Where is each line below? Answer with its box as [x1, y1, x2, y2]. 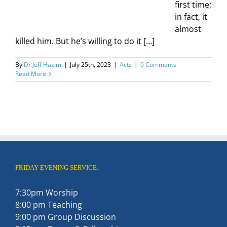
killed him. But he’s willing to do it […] [15, 35, 155, 47]
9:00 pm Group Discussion [15, 211, 116, 222]
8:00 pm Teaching [15, 199, 82, 210]
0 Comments [140, 60, 176, 69]
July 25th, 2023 [70, 60, 111, 69]
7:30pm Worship [15, 187, 78, 198]
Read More [15, 69, 46, 78]
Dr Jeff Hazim [24, 60, 61, 69]
